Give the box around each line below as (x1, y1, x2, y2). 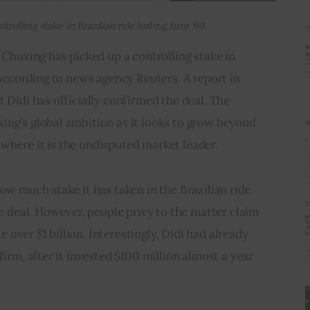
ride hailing (117, 19, 167, 32)
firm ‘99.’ (167, 19, 207, 32)
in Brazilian (63, 19, 118, 32)
